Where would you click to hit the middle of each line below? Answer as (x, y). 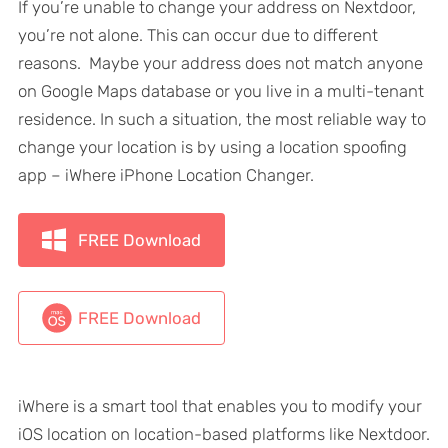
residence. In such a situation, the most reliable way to (221, 119)
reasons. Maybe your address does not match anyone (220, 63)
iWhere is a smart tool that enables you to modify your (219, 406)
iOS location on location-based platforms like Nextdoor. (223, 434)
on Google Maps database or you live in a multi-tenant (220, 91)
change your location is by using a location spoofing (212, 147)
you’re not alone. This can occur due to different (197, 35)
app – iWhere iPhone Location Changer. (165, 175)
